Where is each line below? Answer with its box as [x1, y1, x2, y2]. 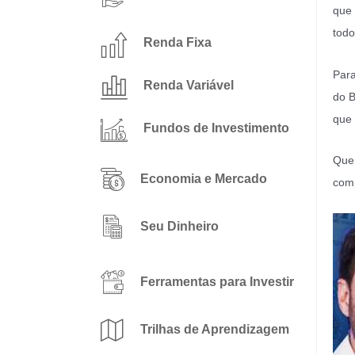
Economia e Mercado [140, 172, 267, 185]
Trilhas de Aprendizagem [140, 323, 289, 336]
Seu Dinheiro [140, 219, 219, 233]
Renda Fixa [143, 36, 212, 49]
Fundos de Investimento [143, 121, 289, 135]
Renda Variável [143, 78, 234, 92]
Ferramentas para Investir [140, 275, 294, 288]
